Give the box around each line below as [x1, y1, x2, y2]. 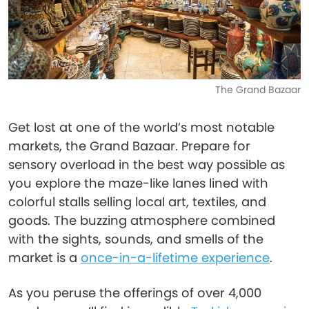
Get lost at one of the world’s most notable [8, 119, 275, 136]
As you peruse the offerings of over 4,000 [8, 284, 261, 301]
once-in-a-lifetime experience [81, 249, 270, 266]
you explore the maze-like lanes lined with [8, 175, 268, 192]
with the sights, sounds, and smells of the [8, 230, 263, 248]
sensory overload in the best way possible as [8, 156, 285, 173]
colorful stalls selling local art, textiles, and [8, 193, 266, 210]
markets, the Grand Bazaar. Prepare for [8, 137, 250, 154]
